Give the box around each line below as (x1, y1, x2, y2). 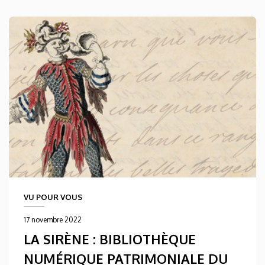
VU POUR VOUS (24, 192, 82, 202)
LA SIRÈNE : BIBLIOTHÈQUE (24, 231, 196, 248)
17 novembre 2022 (24, 215, 82, 225)
